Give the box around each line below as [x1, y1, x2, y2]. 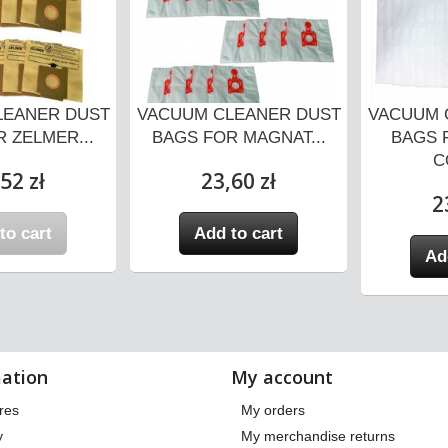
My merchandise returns [241, 427, 395, 444]
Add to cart [194, 223, 284, 243]
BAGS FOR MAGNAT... [151, 127, 326, 147]
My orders [241, 401, 305, 418]
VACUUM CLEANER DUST [136, 104, 341, 124]
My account [231, 364, 333, 389]
